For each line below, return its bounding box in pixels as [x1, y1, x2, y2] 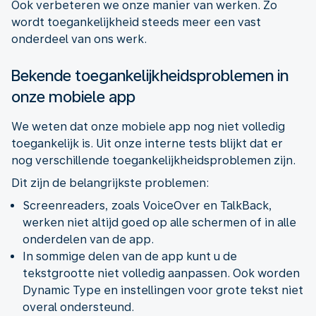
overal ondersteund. [23, 300, 134, 314]
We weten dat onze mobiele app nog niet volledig [11, 119, 285, 133]
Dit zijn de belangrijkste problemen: [11, 176, 209, 190]
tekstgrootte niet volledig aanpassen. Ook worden [23, 266, 300, 280]
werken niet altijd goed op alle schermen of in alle [23, 215, 296, 229]
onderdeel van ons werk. [11, 32, 147, 46]
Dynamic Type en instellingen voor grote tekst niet [23, 283, 303, 297]
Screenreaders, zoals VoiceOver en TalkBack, [23, 198, 272, 212]
